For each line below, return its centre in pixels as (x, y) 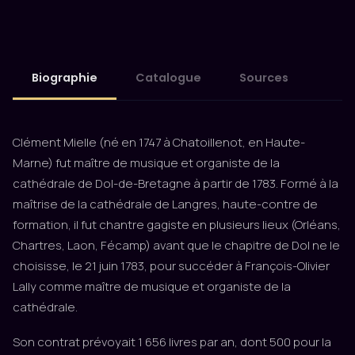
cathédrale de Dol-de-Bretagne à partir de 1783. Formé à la (176, 183)
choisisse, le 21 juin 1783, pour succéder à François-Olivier (171, 266)
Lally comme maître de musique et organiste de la (152, 286)
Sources (264, 78)
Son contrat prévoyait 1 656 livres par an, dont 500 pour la (172, 342)
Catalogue (168, 78)
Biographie (65, 78)
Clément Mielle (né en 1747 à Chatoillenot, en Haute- (159, 142)
